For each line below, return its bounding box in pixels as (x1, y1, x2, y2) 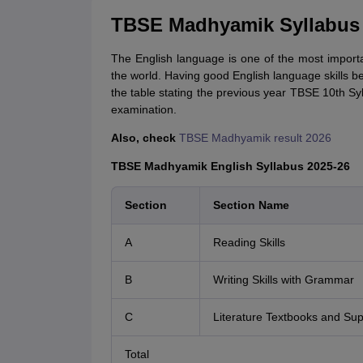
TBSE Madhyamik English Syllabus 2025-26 (110, 160, 350, 173)
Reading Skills (212, 236, 285, 250)
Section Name (212, 199, 289, 212)
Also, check (110, 131, 176, 145)
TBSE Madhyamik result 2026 (178, 131, 331, 145)
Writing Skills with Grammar (212, 273, 354, 287)
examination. (110, 103, 177, 117)
